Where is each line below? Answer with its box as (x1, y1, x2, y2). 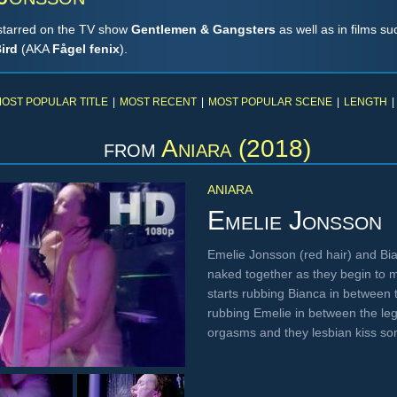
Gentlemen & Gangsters (131, 22, 276, 36)
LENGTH (344, 96, 387, 108)
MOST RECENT (120, 96, 197, 108)
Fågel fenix (52, 42, 120, 56)
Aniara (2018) (161, 135, 311, 162)
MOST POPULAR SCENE (208, 96, 332, 108)
